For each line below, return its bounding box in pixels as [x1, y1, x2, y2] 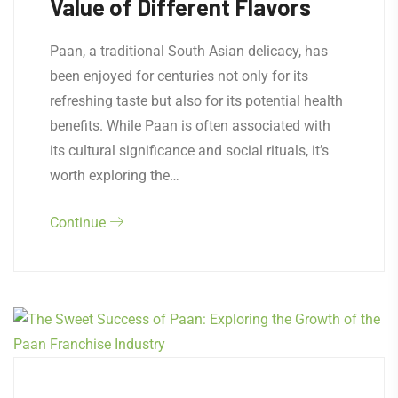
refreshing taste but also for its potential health [50, 92, 343, 110]
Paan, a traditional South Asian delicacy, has [50, 43, 328, 60]
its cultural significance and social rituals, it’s [50, 142, 329, 160]
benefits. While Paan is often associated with [50, 117, 330, 135]
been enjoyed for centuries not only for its [50, 68, 308, 85]
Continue [50, 214, 109, 232]
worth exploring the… [50, 167, 179, 185]
